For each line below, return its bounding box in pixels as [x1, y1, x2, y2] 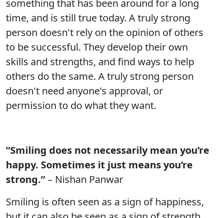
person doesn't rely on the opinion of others [6, 26, 203, 39]
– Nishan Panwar [45, 173, 123, 186]
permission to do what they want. [6, 99, 156, 112]
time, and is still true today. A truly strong [6, 11, 190, 24]
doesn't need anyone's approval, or [6, 84, 163, 97]
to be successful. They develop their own [6, 40, 188, 54]
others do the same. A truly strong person [6, 70, 194, 83]
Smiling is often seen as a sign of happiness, [6, 195, 204, 208]
